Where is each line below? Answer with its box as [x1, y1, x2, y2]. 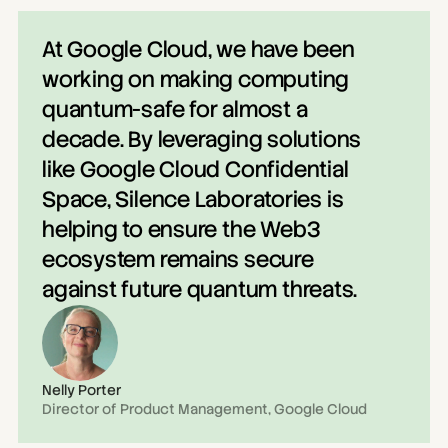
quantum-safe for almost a [42, 95, 308, 124]
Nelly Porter [42, 381, 121, 399]
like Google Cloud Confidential [42, 155, 349, 184]
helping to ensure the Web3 [42, 215, 320, 244]
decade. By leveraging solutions [42, 125, 362, 154]
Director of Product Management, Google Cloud [42, 400, 367, 418]
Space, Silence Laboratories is [42, 185, 344, 214]
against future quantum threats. [42, 275, 358, 304]
